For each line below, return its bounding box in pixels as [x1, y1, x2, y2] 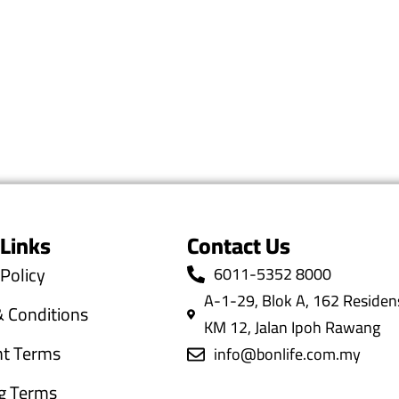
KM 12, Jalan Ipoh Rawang [203, 312, 380, 342]
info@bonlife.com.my [214, 338, 361, 369]
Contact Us [187, 224, 290, 266]
